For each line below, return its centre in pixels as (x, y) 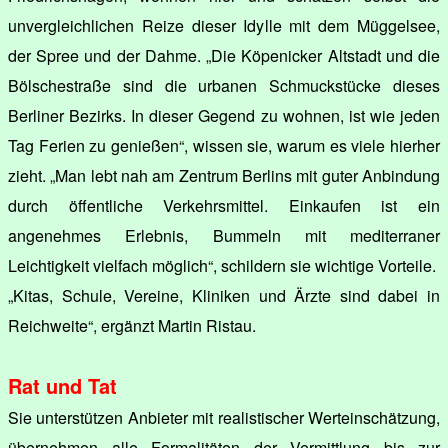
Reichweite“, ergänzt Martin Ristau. (132, 325)
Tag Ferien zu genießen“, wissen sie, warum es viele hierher (224, 145)
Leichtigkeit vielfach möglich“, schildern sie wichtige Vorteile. (222, 265)
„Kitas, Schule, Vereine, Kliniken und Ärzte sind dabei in (224, 295)
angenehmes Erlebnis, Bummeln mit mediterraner (224, 235)
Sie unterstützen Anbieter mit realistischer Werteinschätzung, (224, 417)
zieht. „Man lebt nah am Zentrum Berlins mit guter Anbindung (224, 175)
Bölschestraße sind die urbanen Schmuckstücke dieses (224, 85)
